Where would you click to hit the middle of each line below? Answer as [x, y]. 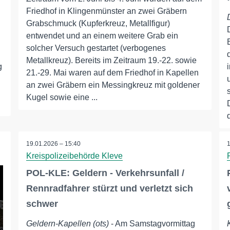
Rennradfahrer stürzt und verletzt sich [109, 188]
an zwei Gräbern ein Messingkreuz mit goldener [113, 85]
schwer [42, 204]
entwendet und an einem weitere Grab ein [102, 36]
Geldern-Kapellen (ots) [67, 224]
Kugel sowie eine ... [62, 97]
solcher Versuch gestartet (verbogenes [96, 48]
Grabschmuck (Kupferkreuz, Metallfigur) [98, 23]
